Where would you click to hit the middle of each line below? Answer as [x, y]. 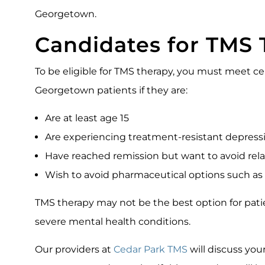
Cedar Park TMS [151, 249]
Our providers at [74, 249]
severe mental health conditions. [113, 222]
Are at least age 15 [87, 118]
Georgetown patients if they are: [111, 90]
